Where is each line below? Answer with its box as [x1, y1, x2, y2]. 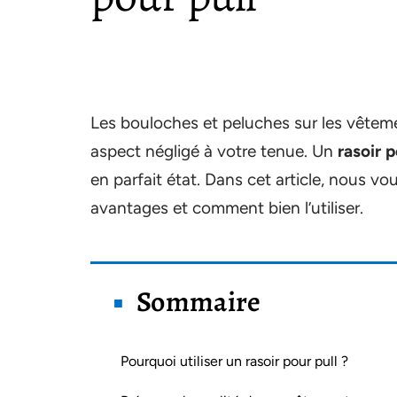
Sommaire [136, 282, 261, 321]
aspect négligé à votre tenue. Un [90, 141, 338, 161]
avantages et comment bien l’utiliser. [90, 198, 363, 218]
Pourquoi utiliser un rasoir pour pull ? [121, 353, 348, 370]
